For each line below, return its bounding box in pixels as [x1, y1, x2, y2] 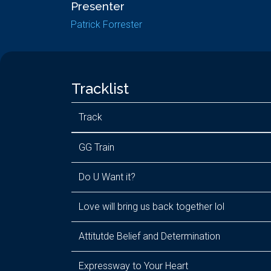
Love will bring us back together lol [79, 201, 224, 212]
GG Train [79, 142, 114, 153]
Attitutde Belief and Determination [79, 230, 220, 242]
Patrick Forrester [71, 19, 142, 30]
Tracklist [71, 80, 129, 97]
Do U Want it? [79, 171, 135, 183]
